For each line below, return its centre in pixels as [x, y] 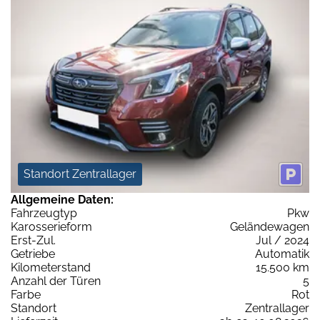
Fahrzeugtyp [44, 213]
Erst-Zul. [33, 240]
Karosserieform [51, 226]
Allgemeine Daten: [62, 199]
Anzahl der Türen [56, 281]
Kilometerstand [51, 267]
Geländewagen [270, 226]
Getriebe [33, 254]
